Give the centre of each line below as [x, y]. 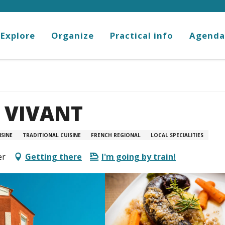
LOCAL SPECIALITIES [177, 135]
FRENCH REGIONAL [116, 135]
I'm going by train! [139, 157]
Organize [72, 36]
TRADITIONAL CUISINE [52, 135]
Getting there [53, 157]
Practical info [141, 36]
